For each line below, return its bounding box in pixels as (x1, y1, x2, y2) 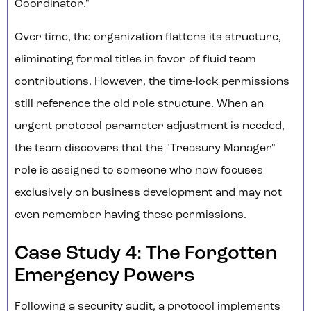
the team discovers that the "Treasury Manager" (15, 143, 276, 155)
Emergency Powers (15, 267, 195, 287)
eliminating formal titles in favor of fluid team (15, 54, 256, 66)
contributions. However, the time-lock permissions (15, 76, 289, 88)
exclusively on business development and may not (15, 187, 282, 199)
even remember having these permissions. (15, 210, 246, 221)
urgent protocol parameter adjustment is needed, (15, 121, 285, 133)
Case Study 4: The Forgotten (15, 244, 277, 264)
